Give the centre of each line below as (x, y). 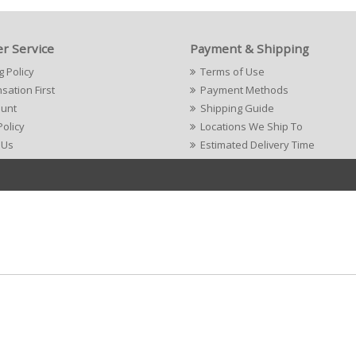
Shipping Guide (237, 108)
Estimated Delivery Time (257, 145)
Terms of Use (232, 72)
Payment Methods (244, 90)
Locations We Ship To (252, 126)
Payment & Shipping (250, 48)
